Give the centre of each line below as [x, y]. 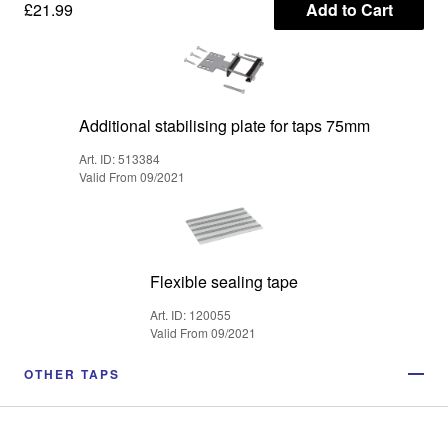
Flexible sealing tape [224, 282]
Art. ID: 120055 [190, 315]
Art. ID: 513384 [119, 159]
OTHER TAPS [72, 374]
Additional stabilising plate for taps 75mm [224, 126]
